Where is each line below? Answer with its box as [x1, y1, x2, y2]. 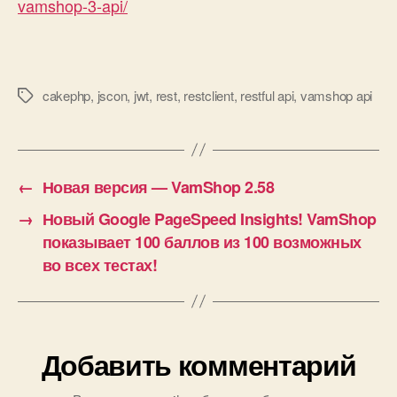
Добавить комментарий [41, 343, 356, 385]
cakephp [43, 85, 91, 105]
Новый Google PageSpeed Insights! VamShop [42, 206, 377, 230]
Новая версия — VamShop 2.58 [42, 175, 275, 198]
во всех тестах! [42, 253, 158, 276]
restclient [183, 85, 234, 105]
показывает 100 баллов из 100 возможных [42, 230, 362, 253]
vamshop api [300, 85, 373, 105]
